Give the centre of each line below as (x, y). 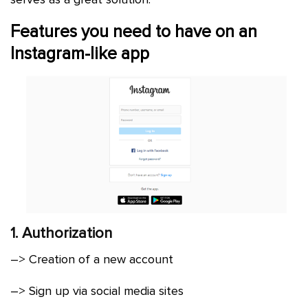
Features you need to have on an (134, 31)
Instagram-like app (80, 53)
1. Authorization (61, 234)
